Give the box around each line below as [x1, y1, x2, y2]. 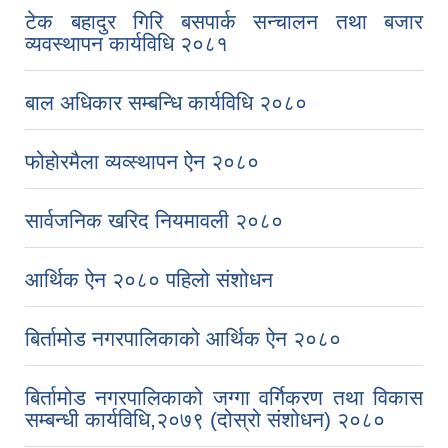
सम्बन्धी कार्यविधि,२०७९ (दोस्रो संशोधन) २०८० [25, 408, 385, 432]
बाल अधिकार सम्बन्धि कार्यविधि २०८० [25, 91, 307, 115]
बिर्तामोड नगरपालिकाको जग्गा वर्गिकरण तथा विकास [25, 386, 423, 410]
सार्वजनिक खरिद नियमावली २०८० [25, 209, 283, 233]
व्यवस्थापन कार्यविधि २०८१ [25, 32, 228, 56]
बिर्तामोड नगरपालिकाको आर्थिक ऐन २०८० [25, 327, 341, 351]
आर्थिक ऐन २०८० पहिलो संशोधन [25, 268, 273, 292]
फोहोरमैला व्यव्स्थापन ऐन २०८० [25, 150, 259, 174]
